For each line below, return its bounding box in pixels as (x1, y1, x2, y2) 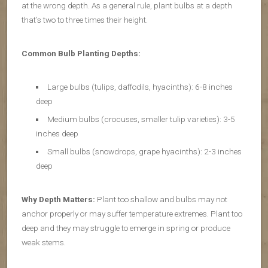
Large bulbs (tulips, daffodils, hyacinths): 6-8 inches (47, 82, 233, 92)
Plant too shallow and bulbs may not (95, 194, 227, 205)
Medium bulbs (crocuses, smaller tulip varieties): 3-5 (47, 114, 235, 124)
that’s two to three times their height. (22, 15, 148, 25)
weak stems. (22, 237, 66, 248)
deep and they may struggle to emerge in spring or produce (22, 223, 230, 233)
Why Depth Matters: (22, 194, 95, 205)
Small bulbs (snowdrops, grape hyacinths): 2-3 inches (47, 147, 242, 157)
